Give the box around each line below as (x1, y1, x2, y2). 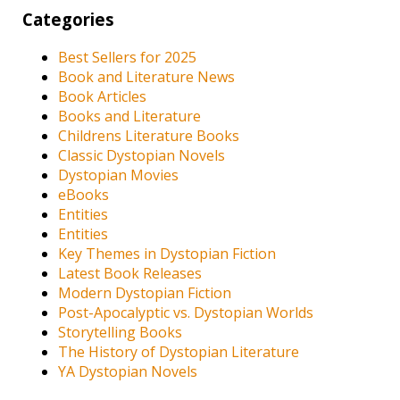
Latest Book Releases (58, 262, 203, 283)
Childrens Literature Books (58, 125, 240, 146)
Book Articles (58, 86, 147, 106)
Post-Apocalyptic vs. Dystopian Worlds (58, 302, 314, 322)
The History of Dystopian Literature (58, 341, 300, 362)
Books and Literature (58, 105, 202, 126)
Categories (22, 8, 115, 31)
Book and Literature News (58, 66, 236, 87)
